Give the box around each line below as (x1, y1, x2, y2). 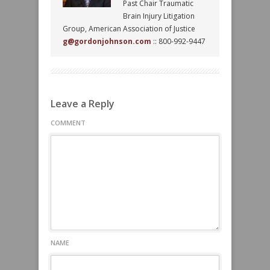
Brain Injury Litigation (123, 11, 195, 21)
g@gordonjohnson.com (63, 36, 151, 46)
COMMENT (51, 118, 86, 127)
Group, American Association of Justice (63, 24, 195, 34)
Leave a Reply (51, 97, 115, 110)
